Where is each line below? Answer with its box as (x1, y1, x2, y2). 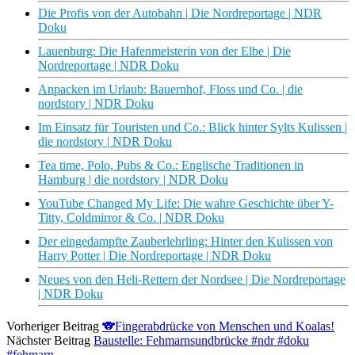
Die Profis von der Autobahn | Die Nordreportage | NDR (38, 6, 322, 21)
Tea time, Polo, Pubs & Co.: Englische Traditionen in (38, 158, 303, 173)
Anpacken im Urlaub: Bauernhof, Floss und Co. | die (38, 82, 303, 97)
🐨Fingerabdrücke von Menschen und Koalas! (102, 319, 334, 334)
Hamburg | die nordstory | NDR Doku (38, 173, 228, 187)
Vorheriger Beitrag (6, 319, 99, 334)
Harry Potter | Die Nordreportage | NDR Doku (38, 249, 271, 263)
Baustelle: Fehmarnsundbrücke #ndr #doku (94, 334, 309, 348)
